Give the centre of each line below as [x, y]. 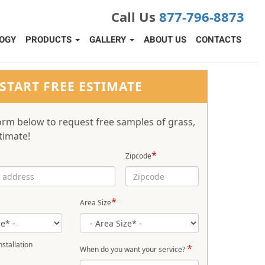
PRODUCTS [50, 40]
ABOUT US [165, 40]
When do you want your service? [134, 250]
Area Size [96, 203]
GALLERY [109, 40]
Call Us [135, 17]
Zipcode [139, 156]
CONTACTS [219, 40]
